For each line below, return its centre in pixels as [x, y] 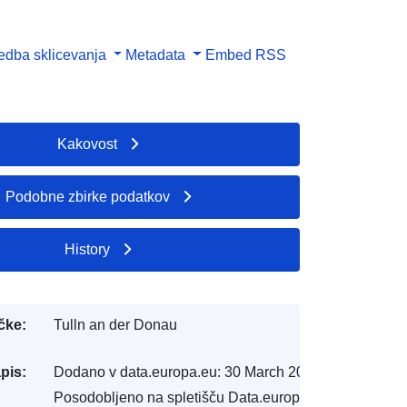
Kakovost [88, 144]
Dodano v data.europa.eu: [137, 372]
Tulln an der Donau [115, 324]
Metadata [156, 55]
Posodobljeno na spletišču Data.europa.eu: [192, 397]
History [88, 249]
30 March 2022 [272, 372]
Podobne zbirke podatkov [87, 196]
